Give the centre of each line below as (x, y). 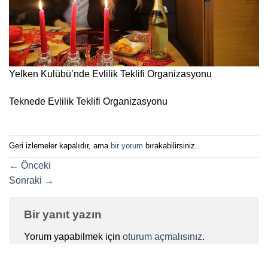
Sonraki (27, 180)
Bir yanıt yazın (63, 214)
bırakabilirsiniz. (170, 145)
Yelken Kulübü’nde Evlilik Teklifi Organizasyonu (110, 74)
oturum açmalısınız (162, 237)
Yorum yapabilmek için (73, 237)
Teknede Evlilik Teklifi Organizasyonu (88, 101)
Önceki (35, 165)
